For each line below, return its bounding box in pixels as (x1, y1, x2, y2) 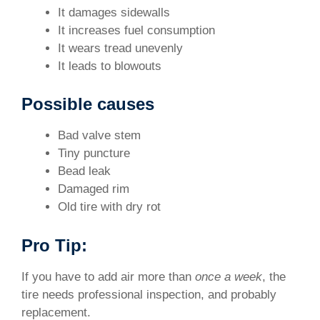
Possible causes (21, 94, 154, 114)
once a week (195, 269, 262, 284)
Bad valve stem (58, 129, 141, 143)
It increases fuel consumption (58, 23, 215, 37)
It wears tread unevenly (58, 41, 183, 55)
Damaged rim (58, 182, 129, 196)
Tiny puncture (58, 146, 130, 161)
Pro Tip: (21, 235, 87, 255)
